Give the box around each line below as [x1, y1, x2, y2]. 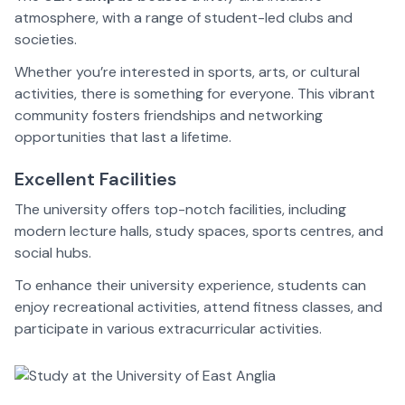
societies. [14, 30, 77, 50]
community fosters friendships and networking [14, 106, 323, 126]
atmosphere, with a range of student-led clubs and [14, 8, 353, 28]
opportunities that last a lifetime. [14, 127, 231, 147]
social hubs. [14, 243, 91, 263]
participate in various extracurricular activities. [14, 319, 322, 339]
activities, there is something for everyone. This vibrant [14, 84, 375, 104]
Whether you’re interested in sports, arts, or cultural [14, 62, 360, 82]
